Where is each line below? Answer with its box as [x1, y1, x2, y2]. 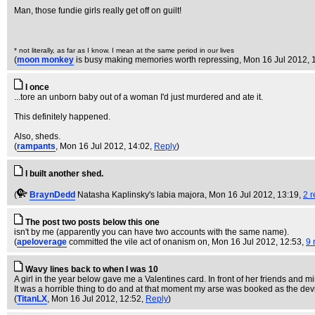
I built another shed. [25, 169, 103, 179]
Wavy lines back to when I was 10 [25, 264, 158, 274]
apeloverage [17, 237, 67, 247]
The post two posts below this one [25, 217, 160, 227]
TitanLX [17, 294, 47, 304]
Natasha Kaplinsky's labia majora [77, 190, 205, 200]
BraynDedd [30, 190, 75, 200]
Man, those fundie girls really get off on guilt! [14, 6, 181, 15]
